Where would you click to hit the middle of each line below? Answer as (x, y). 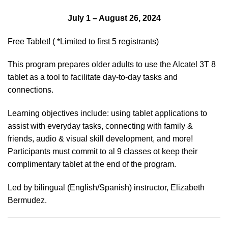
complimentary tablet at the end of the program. (92, 164)
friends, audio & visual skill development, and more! (100, 139)
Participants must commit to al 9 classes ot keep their (103, 152)
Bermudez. (27, 201)
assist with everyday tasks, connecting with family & (100, 126)
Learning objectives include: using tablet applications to (108, 113)
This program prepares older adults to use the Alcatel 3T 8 (112, 65)
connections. (31, 90)
